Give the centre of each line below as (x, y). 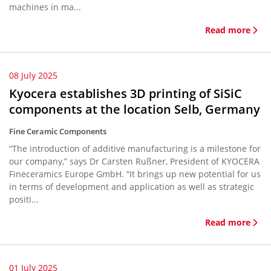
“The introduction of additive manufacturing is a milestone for (135, 149)
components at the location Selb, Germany (135, 109)
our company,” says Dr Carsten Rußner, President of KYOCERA (134, 161)
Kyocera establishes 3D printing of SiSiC (126, 93)
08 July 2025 (33, 75)
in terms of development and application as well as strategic (132, 187)
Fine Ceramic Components (58, 131)
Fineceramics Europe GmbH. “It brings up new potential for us (135, 174)
